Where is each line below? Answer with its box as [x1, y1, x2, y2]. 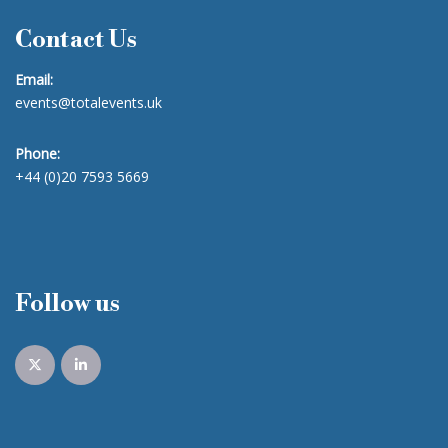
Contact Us [15, 25, 137, 56]
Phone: [15, 144, 60, 164]
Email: [15, 70, 53, 90]
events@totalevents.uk [15, 93, 162, 113]
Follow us [15, 289, 120, 320]
